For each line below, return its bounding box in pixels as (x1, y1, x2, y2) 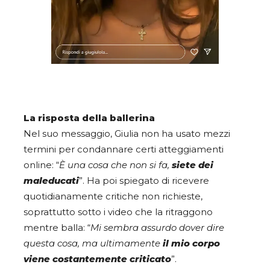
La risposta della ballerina (24, 112, 155, 124)
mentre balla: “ (24, 222, 90, 233)
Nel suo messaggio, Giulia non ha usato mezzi (24, 128, 230, 139)
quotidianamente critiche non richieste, (24, 190, 202, 202)
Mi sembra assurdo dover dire (90, 222, 224, 233)
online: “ (24, 159, 59, 171)
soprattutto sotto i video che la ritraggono (24, 206, 213, 218)
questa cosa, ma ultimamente (24, 237, 163, 249)
